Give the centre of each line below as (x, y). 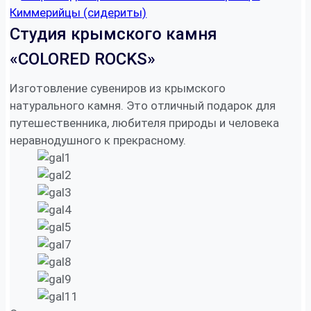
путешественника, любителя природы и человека (145, 123)
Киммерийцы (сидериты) (78, 13)
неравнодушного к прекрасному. (98, 141)
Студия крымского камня (114, 34)
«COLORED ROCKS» (83, 59)
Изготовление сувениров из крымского (118, 89)
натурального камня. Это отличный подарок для (143, 106)
